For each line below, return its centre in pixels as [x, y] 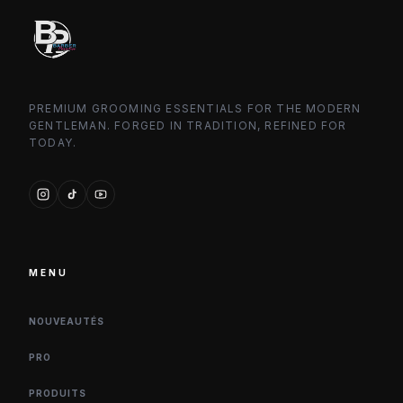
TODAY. [53, 143]
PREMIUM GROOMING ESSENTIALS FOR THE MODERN [195, 108]
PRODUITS [58, 393]
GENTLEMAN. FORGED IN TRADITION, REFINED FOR [188, 125]
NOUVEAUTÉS [67, 321]
